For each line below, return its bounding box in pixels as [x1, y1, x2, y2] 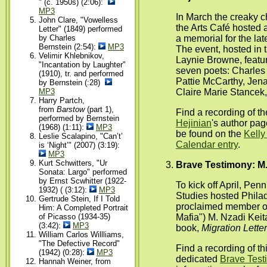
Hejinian [176, 118, 212, 129]
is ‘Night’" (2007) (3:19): [39, 141, 120, 150]
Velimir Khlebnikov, [39, 51, 104, 61]
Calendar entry [176, 139, 238, 150]
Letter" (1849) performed [39, 24, 122, 34]
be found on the [176, 129, 244, 139]
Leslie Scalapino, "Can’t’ [39, 132, 123, 141]
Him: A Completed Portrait [39, 203, 128, 213]
